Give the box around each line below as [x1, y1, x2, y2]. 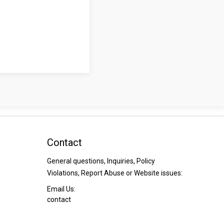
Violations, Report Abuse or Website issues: [46, 169, 182, 177]
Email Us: [46, 185, 75, 193]
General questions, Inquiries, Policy [46, 157, 155, 165]
